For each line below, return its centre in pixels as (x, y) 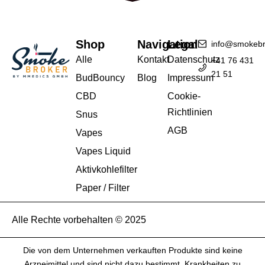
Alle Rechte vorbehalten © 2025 (79, 219)
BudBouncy (101, 77)
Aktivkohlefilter (107, 169)
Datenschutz (194, 59)
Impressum (191, 77)
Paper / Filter (103, 188)
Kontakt (153, 59)
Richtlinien (190, 112)
